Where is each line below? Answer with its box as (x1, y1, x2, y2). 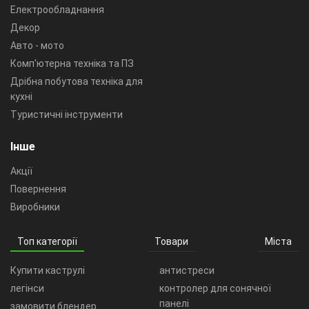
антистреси (159, 265, 215, 276)
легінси (10, 283, 44, 294)
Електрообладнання (10, 4, 104, 15)
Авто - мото (10, 40, 64, 51)
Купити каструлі (10, 265, 85, 276)
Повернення (10, 183, 66, 195)
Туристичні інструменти (10, 109, 123, 120)
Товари (154, 236, 188, 247)
